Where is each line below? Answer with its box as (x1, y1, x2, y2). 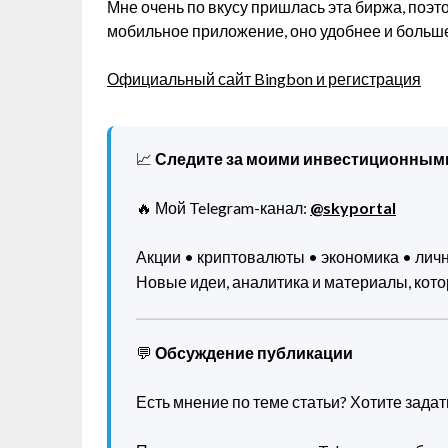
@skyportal (310, 198, 396, 217)
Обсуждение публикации (155, 343, 353, 362)
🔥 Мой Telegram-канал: (136, 198, 310, 217)
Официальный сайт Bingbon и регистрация (107, 69, 421, 88)
